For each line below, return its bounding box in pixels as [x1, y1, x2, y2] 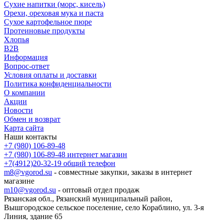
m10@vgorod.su [4, 185, 56, 194]
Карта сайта [4, 123, 44, 132]
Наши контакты [4, 132, 57, 141]
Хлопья [4, 35, 29, 44]
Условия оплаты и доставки [4, 70, 97, 79]
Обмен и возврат [4, 114, 60, 123]
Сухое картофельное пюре [4, 17, 92, 26]
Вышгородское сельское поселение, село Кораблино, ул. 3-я [4, 203, 204, 212]
